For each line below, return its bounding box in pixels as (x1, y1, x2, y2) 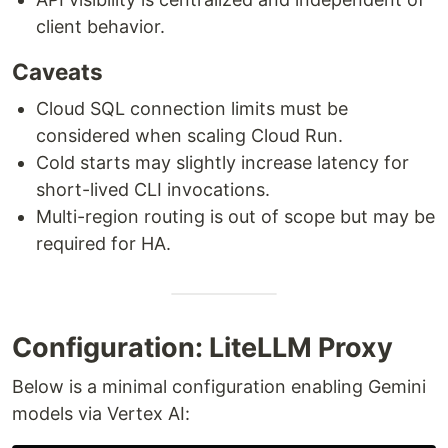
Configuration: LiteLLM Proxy (12, 330, 393, 364)
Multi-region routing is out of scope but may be (36, 205, 435, 227)
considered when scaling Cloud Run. (36, 124, 343, 146)
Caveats (12, 57, 103, 85)
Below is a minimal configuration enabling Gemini (12, 375, 426, 397)
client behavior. (36, 15, 165, 37)
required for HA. (36, 232, 171, 254)
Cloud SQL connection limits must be (36, 97, 348, 119)
